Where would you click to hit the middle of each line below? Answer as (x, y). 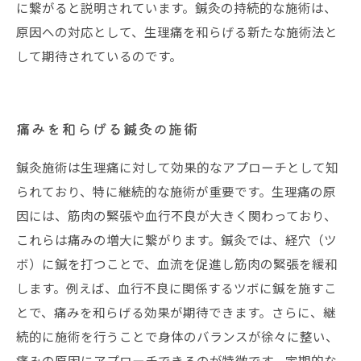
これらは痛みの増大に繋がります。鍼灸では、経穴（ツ (176, 239)
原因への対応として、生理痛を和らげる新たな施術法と (177, 31)
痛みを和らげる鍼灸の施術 (108, 129)
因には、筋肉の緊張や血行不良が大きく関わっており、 (176, 215)
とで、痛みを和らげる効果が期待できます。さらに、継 (176, 312)
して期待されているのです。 (99, 56)
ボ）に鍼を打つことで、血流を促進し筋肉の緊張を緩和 (177, 263)
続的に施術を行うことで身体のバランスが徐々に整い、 (177, 336)
